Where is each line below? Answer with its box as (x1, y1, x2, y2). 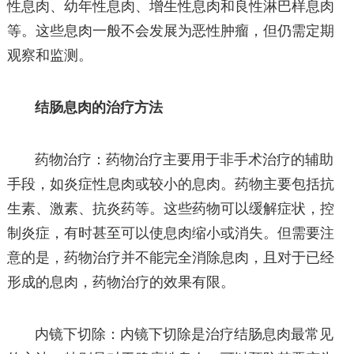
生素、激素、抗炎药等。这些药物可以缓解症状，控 (6, 200, 334, 217)
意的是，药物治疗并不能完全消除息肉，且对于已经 (6, 249, 334, 265)
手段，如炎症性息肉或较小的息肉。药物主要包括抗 (6, 175, 334, 192)
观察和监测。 (6, 47, 92, 63)
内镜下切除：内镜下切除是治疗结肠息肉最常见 (35, 326, 334, 343)
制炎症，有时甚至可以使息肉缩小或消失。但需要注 (6, 224, 334, 241)
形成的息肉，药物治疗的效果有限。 (6, 273, 235, 290)
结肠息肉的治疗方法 (35, 99, 164, 115)
